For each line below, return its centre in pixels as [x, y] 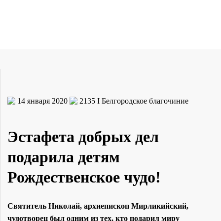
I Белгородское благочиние [143, 101]
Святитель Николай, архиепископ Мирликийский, [98, 206]
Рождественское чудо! [84, 177]
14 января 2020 [42, 101]
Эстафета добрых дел [83, 136]
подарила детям [64, 157]
